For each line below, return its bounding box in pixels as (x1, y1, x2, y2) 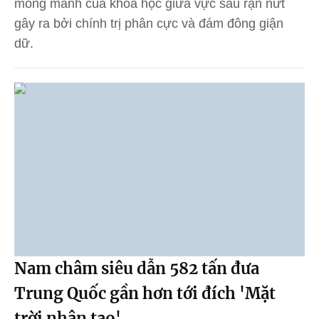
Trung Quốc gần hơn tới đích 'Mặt (14, 283, 276, 304)
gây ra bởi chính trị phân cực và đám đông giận (14, 16, 283, 31)
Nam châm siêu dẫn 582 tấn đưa (14, 258, 259, 279)
